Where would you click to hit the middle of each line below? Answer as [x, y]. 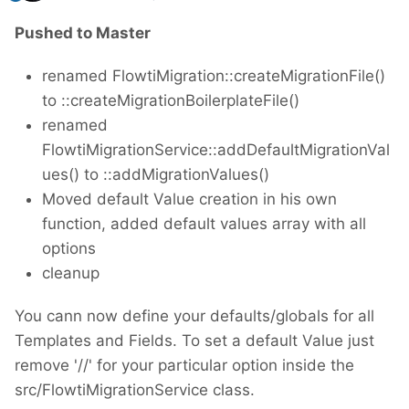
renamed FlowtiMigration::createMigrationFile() [214, 76]
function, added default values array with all [204, 224]
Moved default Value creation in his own [189, 199]
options [69, 249]
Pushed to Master [83, 33]
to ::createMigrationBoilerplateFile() [171, 101]
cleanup [71, 273]
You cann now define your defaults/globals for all [194, 316]
